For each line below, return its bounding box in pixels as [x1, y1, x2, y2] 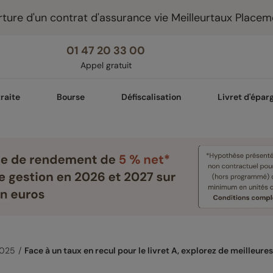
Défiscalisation [121, 91, 181, 102]
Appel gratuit [80, 59, 132, 71]
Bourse [57, 91, 85, 102]
